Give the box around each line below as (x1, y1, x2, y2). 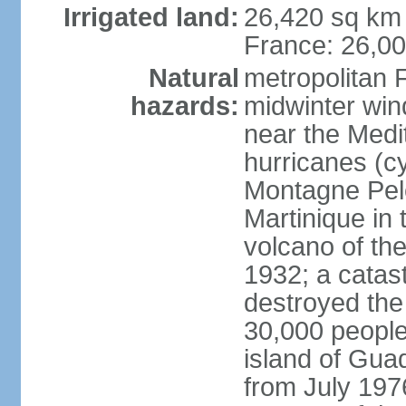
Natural (148, 63, 239, 92)
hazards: (130, 92, 239, 121)
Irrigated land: (63, 3, 239, 32)
